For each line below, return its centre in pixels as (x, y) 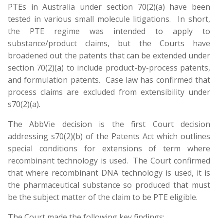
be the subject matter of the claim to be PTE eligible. (103, 197)
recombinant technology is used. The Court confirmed (109, 161)
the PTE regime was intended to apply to (109, 31)
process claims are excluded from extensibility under (109, 92)
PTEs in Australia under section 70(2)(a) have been (109, 7)
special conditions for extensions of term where (109, 148)
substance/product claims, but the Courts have (109, 43)
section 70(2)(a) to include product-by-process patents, (109, 68)
